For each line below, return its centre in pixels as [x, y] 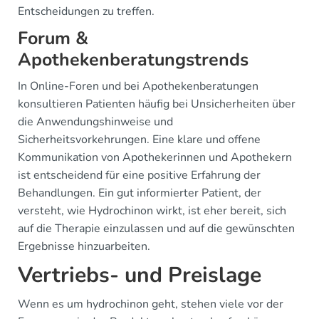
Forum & [53, 38]
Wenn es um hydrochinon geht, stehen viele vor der [151, 304]
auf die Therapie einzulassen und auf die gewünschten [156, 229]
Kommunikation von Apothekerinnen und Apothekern [155, 157]
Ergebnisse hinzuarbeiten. [84, 246]
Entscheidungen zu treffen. [86, 11]
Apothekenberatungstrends [133, 60]
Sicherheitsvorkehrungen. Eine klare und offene [139, 140]
